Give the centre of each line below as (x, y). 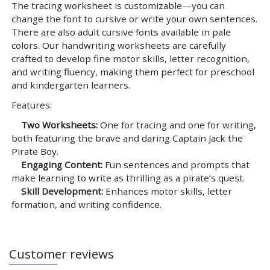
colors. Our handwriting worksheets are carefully (119, 45)
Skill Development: (62, 191)
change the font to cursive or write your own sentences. (134, 18)
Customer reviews (61, 254)
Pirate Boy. (35, 152)
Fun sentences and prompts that (176, 165)
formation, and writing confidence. (86, 205)
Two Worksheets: (59, 125)
